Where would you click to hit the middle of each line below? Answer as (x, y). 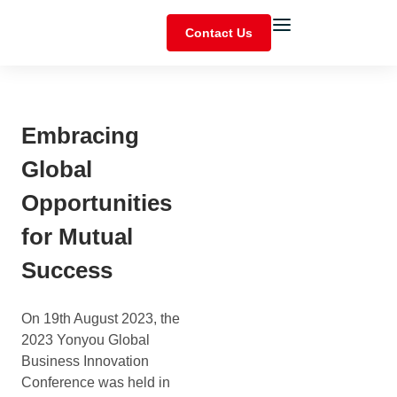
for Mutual (77, 237)
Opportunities (97, 203)
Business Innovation (85, 361)
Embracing (80, 136)
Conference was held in (96, 382)
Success (67, 270)
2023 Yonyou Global (86, 340)
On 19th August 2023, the (101, 319)
